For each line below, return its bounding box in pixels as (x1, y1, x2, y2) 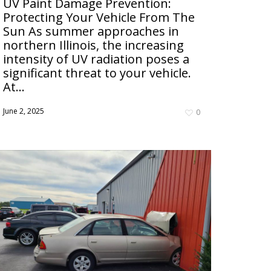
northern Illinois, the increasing (3, 37, 184, 54)
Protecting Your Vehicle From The (3, 9, 195, 26)
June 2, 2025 (3, 106, 44, 117)
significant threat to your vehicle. (3, 65, 191, 82)
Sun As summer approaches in (3, 23, 179, 40)
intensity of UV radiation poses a (3, 51, 189, 68)
